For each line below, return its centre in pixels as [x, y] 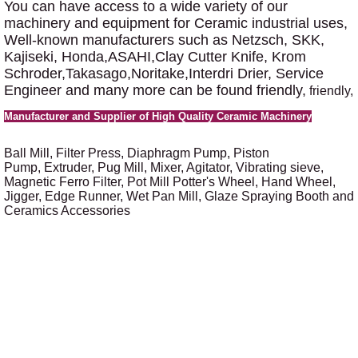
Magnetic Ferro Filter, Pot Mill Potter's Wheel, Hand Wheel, [169, 182]
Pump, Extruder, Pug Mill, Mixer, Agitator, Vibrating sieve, [163, 168]
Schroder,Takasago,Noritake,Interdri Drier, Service [163, 74]
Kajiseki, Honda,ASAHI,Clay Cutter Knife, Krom [155, 57]
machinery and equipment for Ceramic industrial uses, [175, 24]
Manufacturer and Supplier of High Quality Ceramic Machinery [157, 117]
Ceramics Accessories [67, 211]
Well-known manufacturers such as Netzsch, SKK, [164, 40]
